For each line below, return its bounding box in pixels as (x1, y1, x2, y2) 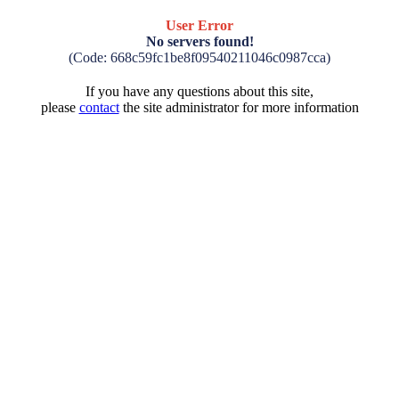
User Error (166, 18, 233, 33)
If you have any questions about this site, (85, 84, 313, 99)
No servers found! (145, 34, 254, 49)
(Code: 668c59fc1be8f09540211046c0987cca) (69, 50, 330, 65)
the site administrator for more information (118, 100, 359, 115)
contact (78, 100, 119, 115)
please (40, 100, 79, 115)
